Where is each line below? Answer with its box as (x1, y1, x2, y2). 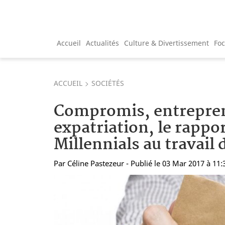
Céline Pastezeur (67, 158, 124, 168)
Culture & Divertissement (124, 38, 209, 48)
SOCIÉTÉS (91, 78, 124, 88)
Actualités (86, 38, 119, 48)
